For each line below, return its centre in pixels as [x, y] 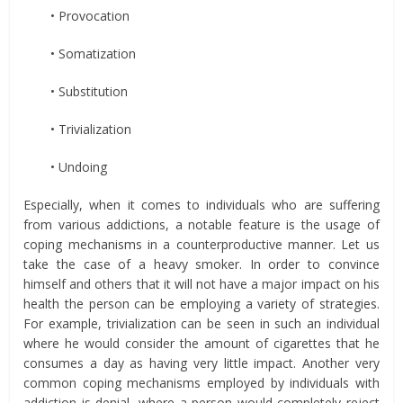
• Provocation [90, 15]
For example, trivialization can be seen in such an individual [201, 323]
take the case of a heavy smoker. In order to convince [201, 264]
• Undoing [79, 166]
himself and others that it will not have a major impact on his [201, 283]
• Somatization [94, 53]
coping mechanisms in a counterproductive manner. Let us [201, 244]
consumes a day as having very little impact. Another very [201, 363]
